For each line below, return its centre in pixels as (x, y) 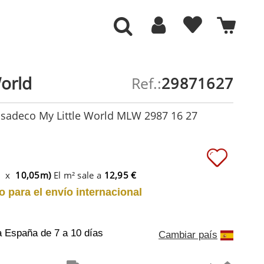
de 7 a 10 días (72, 233)
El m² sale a (77, 175)
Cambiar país (188, 235)
